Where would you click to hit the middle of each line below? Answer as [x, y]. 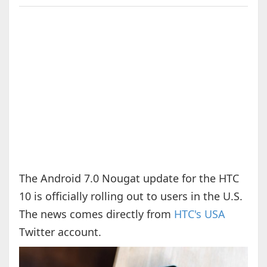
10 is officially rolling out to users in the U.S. [131, 196]
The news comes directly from [96, 214]
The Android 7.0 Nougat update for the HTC [129, 178]
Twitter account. [60, 232]
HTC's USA [199, 214]
